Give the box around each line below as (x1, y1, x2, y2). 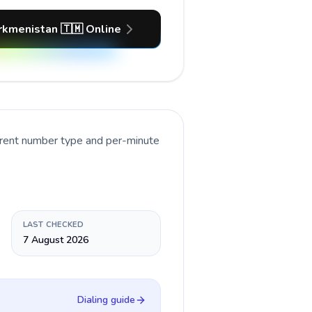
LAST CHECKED (22, 219, 84, 230)
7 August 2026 (22, 233, 88, 247)
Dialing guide (77, 293, 135, 306)
